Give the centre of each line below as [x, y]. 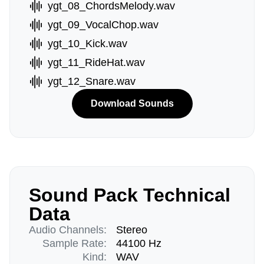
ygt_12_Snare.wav [92, 81]
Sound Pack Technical [130, 195]
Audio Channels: [68, 230]
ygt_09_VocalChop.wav [103, 25]
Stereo [132, 230]
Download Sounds [132, 103]
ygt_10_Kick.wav [88, 44]
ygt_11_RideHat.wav [96, 62]
